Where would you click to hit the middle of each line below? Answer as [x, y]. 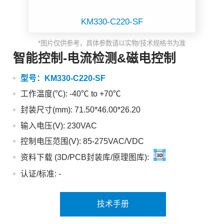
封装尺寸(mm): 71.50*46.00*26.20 [80, 110]
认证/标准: [38, 174]
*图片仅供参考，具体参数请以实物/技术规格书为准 [112, 43]
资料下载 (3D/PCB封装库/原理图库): [84, 157]
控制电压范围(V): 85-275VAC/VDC [82, 141]
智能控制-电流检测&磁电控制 [94, 58]
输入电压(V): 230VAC [58, 125]
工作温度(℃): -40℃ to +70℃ [70, 94]
